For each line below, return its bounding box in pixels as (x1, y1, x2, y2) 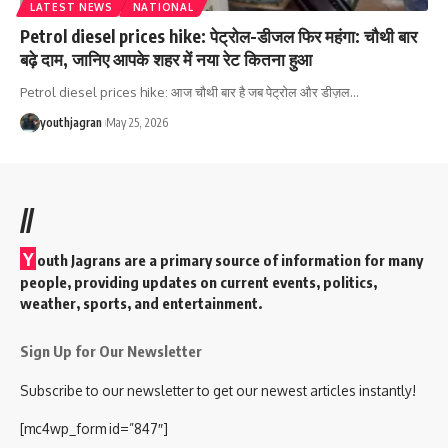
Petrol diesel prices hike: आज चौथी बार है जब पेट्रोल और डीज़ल (20, 83, 350, 100)
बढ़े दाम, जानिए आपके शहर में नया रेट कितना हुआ (20, 47, 312, 70)
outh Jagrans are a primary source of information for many (37, 250, 423, 269)
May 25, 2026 (106, 114, 168, 130)
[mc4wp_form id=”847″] (20, 419, 168, 437)
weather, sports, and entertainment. (20, 293, 262, 312)
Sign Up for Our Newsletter (20, 341, 202, 360)
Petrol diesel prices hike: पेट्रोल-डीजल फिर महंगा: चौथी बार (20, 24, 417, 47)
